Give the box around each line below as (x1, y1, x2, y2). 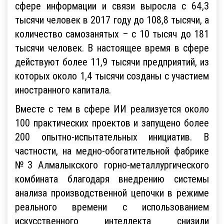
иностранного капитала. (15, 83, 111, 96)
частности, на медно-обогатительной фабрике (15, 144, 209, 157)
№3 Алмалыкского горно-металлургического (15, 158, 209, 171)
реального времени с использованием (15, 200, 209, 213)
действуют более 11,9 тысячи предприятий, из (15, 55, 209, 68)
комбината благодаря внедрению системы (15, 172, 209, 185)
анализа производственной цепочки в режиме (15, 186, 209, 199)
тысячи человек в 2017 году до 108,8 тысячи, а (15, 13, 209, 26)
